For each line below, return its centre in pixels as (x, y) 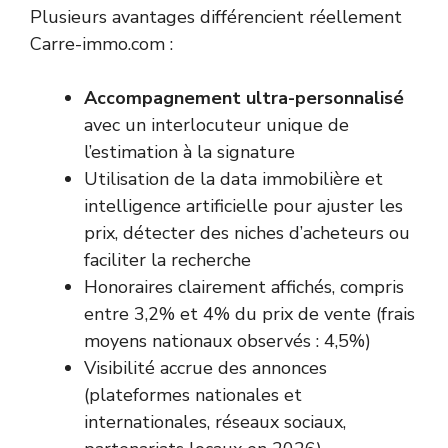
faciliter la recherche (167, 260)
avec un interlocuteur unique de (216, 125)
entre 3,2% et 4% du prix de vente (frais (249, 314)
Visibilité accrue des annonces (205, 368)
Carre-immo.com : (101, 44)
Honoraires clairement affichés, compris (244, 287)
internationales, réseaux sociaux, (215, 422)
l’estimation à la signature (189, 152)
